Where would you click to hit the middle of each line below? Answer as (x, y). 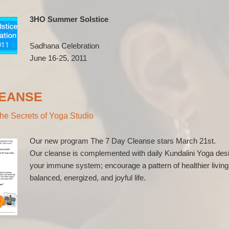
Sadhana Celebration (64, 46)
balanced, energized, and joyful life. (88, 178)
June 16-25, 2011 (58, 58)
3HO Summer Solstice (69, 19)
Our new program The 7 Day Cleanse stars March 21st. (123, 141)
